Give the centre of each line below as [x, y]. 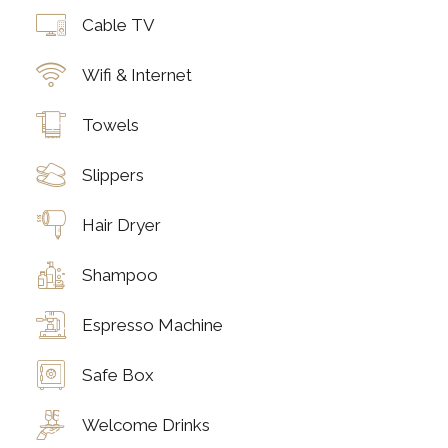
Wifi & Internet [136, 74]
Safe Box [117, 374]
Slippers [112, 174]
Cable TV [118, 24]
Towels [110, 124]
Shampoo [119, 274]
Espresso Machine [152, 324]
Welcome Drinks [145, 424]
